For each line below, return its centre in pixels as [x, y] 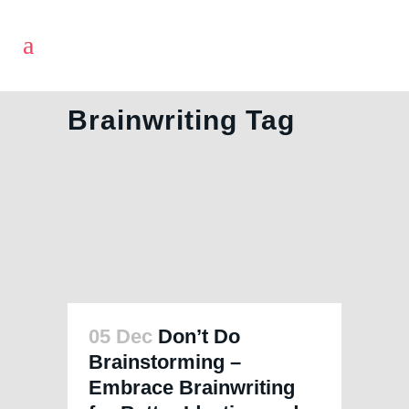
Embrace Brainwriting [192, 388]
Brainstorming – [165, 362]
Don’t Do [199, 337]
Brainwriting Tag [181, 120]
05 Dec [121, 337]
